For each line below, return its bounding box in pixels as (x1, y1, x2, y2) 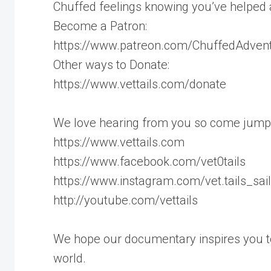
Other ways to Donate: (53, 57, 169, 72)
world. (53, 250, 86, 266)
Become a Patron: (53, 18, 147, 33)
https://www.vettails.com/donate (53, 76, 226, 91)
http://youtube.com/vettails (53, 192, 198, 207)
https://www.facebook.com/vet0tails (53, 154, 246, 169)
